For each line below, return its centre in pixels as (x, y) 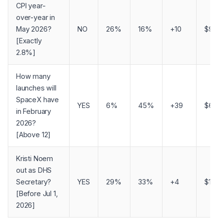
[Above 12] (34, 134)
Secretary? (34, 182)
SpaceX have (38, 99)
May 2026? (34, 29)
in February (34, 111)
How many (33, 76)
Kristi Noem (35, 158)
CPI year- (31, 5)
